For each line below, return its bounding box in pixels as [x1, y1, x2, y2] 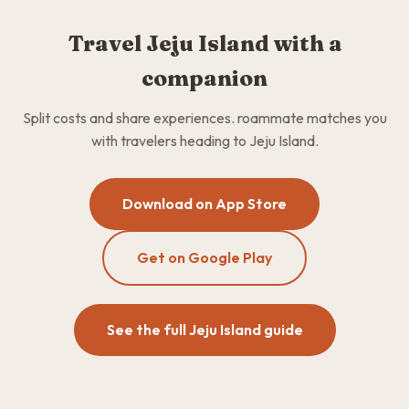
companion [142, 65, 267, 91]
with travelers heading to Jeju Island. [90, 131, 319, 150]
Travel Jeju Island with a [67, 30, 342, 57]
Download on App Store [122, 194, 287, 213]
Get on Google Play [137, 248, 272, 267]
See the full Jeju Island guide [106, 320, 303, 339]
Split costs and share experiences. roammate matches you [22, 109, 387, 127]
